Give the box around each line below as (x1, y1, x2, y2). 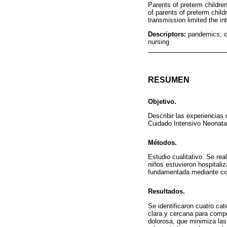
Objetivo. (148, 97, 176, 105)
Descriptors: (148, 30, 188, 38)
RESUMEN (148, 75, 190, 84)
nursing (148, 37, 169, 46)
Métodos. (148, 138, 177, 146)
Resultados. (148, 187, 185, 196)
